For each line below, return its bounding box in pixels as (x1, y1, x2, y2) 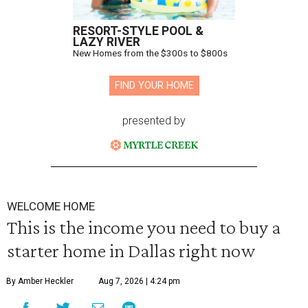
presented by (122, 114, 186, 127)
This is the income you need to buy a (7, 215, 280, 238)
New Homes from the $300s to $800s (73, 47, 228, 58)
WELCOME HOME (7, 199, 95, 213)
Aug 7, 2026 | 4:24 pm (98, 276, 180, 286)
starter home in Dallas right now (7, 239, 256, 261)
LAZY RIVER (73, 35, 140, 49)
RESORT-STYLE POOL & (73, 24, 203, 38)
